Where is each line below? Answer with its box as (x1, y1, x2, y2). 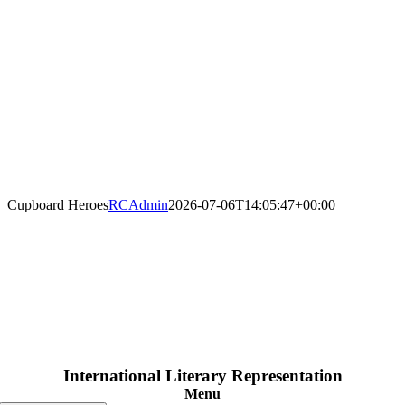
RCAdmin (108, 196, 168, 212)
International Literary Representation (62, 365, 343, 385)
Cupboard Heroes (7, 196, 108, 212)
